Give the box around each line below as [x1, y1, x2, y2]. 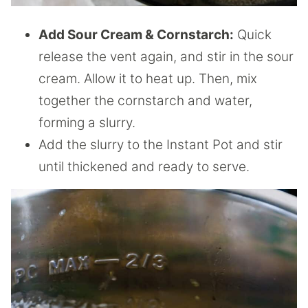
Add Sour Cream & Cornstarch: [38, 26, 234, 43]
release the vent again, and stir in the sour [38, 48, 294, 65]
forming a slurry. [38, 114, 135, 131]
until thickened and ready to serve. [38, 158, 253, 175]
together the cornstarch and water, [38, 92, 252, 109]
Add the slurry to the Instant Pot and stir [38, 136, 283, 153]
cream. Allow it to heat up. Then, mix [38, 70, 257, 87]
